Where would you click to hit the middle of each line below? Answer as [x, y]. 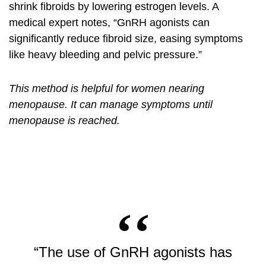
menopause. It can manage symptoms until [111, 104]
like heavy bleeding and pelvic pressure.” [105, 55]
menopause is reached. [64, 121]
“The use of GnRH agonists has [133, 252]
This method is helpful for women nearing [107, 88]
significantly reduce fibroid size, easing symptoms [126, 39]
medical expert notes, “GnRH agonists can [109, 23]
